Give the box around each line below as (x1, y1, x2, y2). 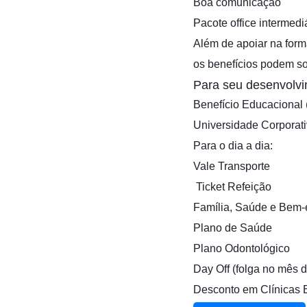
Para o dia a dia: (193, 139, 273, 151)
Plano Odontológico (193, 242, 290, 254)
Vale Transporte (193, 160, 270, 172)
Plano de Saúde (193, 221, 272, 234)
